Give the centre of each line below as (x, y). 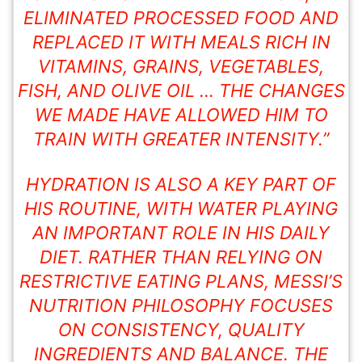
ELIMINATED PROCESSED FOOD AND (181, 18)
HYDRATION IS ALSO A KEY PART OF (181, 185)
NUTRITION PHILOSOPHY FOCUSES (181, 306)
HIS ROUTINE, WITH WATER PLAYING (181, 209)
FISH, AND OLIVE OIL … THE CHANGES (181, 91)
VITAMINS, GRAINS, (123, 67)
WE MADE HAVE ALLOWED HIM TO (181, 115)
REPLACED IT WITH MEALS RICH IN (181, 42)
